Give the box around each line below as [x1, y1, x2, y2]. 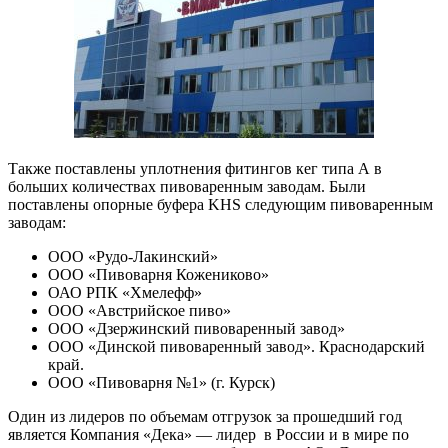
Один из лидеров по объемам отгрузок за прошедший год [8, 408, 406, 426]
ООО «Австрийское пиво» [48, 302, 231, 320]
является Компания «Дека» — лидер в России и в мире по [8, 426, 409, 444]
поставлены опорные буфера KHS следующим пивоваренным [8, 196, 433, 214]
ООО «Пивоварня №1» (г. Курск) [48, 374, 275, 392]
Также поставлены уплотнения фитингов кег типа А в [8, 160, 382, 178]
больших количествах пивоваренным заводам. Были [8, 178, 366, 196]
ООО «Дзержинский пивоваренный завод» [48, 320, 345, 338]
